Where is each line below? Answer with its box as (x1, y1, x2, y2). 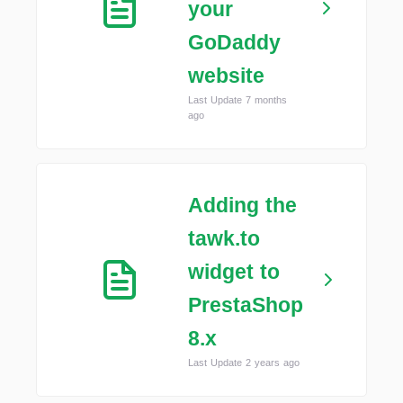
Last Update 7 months (188, 94, 287, 105)
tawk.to (188, 227, 260, 250)
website (188, 64, 264, 87)
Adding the (188, 193, 297, 217)
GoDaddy (188, 31, 281, 54)
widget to (188, 260, 280, 283)
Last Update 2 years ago (188, 357, 300, 368)
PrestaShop (188, 293, 303, 317)
